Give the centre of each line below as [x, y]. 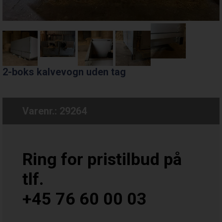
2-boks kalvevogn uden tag [64, 72]
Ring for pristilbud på [102, 159]
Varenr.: [41, 111]
